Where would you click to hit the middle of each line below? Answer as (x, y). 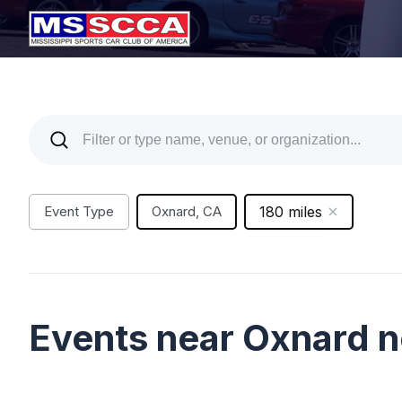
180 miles (291, 212)
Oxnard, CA (187, 211)
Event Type (79, 211)
